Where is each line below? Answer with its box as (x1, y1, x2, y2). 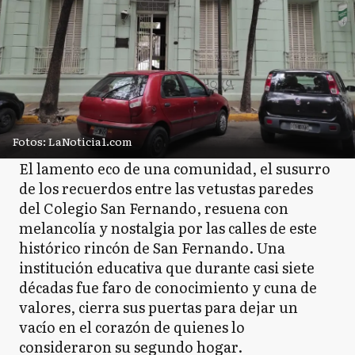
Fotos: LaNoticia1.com (13, 132, 132, 149)
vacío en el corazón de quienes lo (19, 315, 245, 338)
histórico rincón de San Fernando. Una (19, 236, 285, 258)
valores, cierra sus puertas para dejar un (19, 296, 298, 318)
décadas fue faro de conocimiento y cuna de (19, 276, 317, 298)
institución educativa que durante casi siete (19, 256, 315, 278)
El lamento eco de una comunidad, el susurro (19, 157, 330, 179)
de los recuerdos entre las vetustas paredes (19, 177, 313, 199)
